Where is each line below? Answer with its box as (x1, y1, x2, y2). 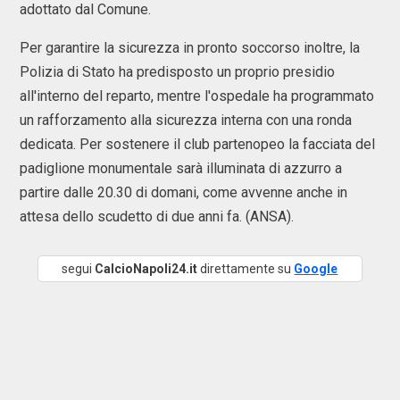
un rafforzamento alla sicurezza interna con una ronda (20, 112, 352, 129)
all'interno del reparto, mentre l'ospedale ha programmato (20, 87, 374, 104)
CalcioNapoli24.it (95, 262, 198, 276)
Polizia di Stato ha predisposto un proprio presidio (20, 63, 335, 80)
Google (294, 262, 338, 276)
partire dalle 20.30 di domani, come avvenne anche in (20, 184, 347, 201)
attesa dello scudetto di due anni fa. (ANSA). (20, 208, 294, 225)
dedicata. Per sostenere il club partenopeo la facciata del (20, 136, 375, 153)
